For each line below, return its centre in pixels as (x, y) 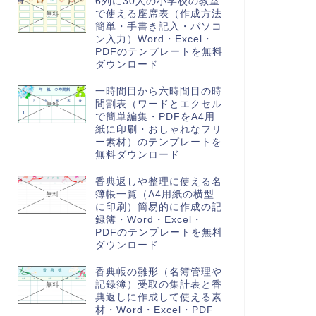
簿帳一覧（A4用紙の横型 (154, 194)
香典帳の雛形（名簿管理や (158, 272)
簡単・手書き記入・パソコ (158, 26)
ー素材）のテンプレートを (158, 142)
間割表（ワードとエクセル (158, 104)
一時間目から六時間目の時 (158, 91)
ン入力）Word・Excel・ (154, 39)
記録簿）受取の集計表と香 (158, 285)
